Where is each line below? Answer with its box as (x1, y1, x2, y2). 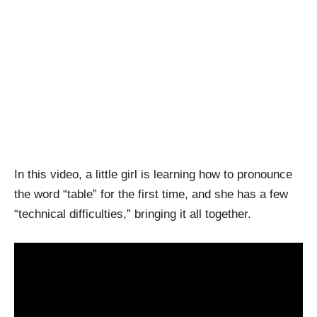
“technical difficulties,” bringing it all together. (14, 207, 251, 221)
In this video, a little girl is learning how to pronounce (14, 168, 292, 181)
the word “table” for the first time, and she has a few (14, 188, 288, 201)
